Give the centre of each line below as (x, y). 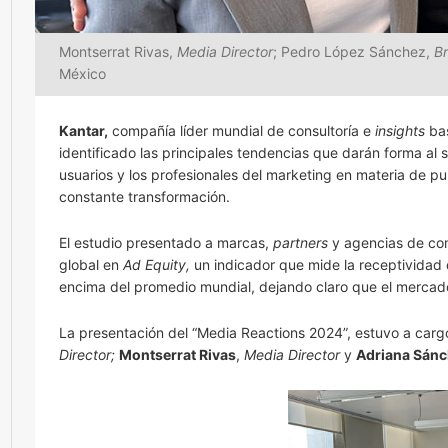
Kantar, (83, 130)
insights (400, 130)
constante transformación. (144, 196)
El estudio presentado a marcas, (166, 242)
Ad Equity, (156, 264)
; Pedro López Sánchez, (353, 51)
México (82, 73)
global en (91, 264)
